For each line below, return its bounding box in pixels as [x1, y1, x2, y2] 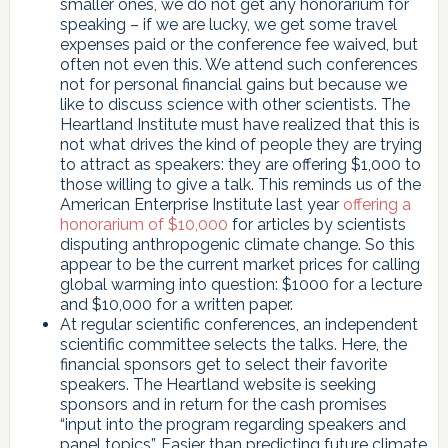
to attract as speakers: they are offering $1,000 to [59, 154, 421, 174]
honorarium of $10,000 [59, 214, 228, 234]
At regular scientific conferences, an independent [59, 314, 418, 334]
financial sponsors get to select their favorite [59, 354, 387, 374]
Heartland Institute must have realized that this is [59, 114, 420, 134]
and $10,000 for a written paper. [59, 294, 293, 314]
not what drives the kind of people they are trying [59, 134, 422, 154]
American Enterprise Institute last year [59, 194, 343, 214]
